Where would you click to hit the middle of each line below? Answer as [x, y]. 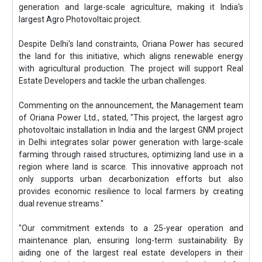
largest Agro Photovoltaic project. [80, 19]
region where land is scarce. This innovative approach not [131, 167]
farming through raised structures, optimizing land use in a [131, 154]
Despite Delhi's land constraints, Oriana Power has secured [131, 44]
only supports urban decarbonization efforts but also [131, 179]
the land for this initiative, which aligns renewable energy [131, 56]
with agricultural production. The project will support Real [131, 68]
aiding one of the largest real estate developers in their [131, 253]
